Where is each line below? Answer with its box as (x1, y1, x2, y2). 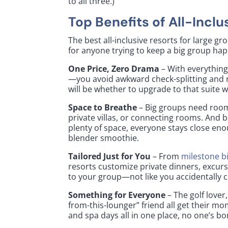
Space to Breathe (68, 101, 137, 113)
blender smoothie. (68, 132, 139, 144)
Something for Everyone (68, 189, 166, 201)
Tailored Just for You (68, 150, 151, 162)
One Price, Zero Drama (68, 63, 160, 74)
